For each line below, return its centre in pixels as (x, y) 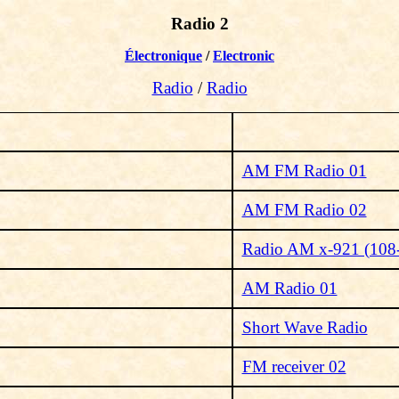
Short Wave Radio (305, 327)
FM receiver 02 (294, 366)
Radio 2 (199, 24)
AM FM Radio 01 (304, 171)
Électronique (163, 56)
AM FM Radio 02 (304, 210)
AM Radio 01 (289, 288)
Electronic (244, 56)
